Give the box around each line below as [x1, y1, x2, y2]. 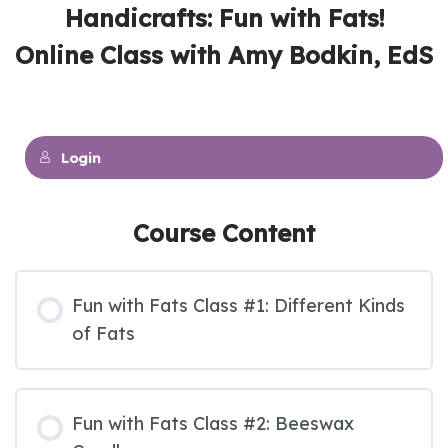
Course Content [133, 218, 315, 249]
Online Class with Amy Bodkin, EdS [15, 40, 433, 71]
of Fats [72, 322, 135, 346]
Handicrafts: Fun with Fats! [64, 3, 384, 34]
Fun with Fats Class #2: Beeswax [72, 412, 354, 436]
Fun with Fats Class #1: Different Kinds [72, 294, 405, 318]
